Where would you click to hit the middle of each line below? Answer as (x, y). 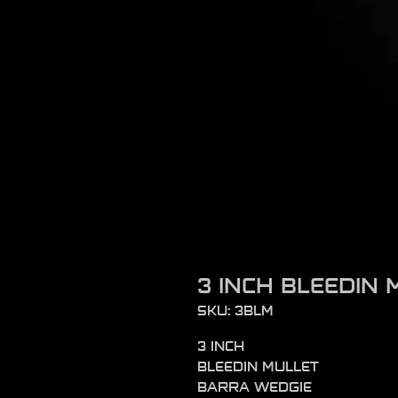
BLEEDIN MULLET (258, 366)
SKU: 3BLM (235, 310)
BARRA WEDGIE (255, 387)
